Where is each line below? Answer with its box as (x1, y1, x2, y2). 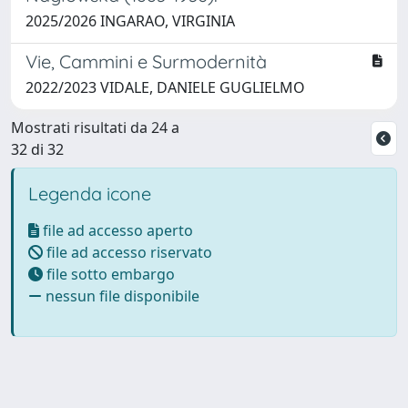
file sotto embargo (43, 263, 175, 284)
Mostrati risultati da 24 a (11, 117, 179, 138)
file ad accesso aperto (39, 219, 193, 240)
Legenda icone (28, 181, 151, 205)
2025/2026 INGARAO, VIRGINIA (25, 10, 235, 31)
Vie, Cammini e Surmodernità (25, 49, 267, 73)
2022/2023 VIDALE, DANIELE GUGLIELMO (25, 76, 305, 97)
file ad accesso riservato (43, 241, 212, 262)
